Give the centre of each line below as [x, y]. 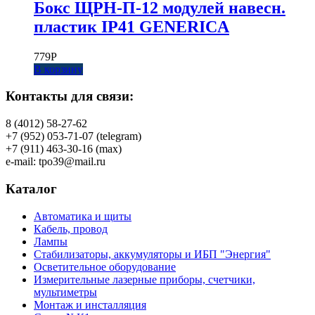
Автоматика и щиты [83, 216]
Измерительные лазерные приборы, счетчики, [144, 279]
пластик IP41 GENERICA [131, 26]
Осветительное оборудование [105, 266]
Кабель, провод [71, 229]
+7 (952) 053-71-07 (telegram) [73, 136]
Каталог [31, 188]
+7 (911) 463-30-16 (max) [64, 149]
